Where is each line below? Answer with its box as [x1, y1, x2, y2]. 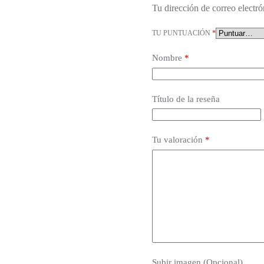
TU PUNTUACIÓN [151, 29, 212, 38]
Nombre [151, 53, 182, 63]
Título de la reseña [151, 94, 220, 104]
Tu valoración [151, 135, 205, 145]
